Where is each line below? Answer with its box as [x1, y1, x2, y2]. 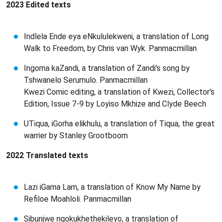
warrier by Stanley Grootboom [24, 131, 128, 140]
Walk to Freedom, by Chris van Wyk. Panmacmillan [24, 44, 197, 53]
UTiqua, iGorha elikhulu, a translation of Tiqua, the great [24, 119, 215, 128]
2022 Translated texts [6, 151, 88, 160]
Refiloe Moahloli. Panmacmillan [24, 194, 131, 204]
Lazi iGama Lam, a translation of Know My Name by [24, 182, 201, 192]
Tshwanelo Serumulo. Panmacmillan [24, 75, 148, 85]
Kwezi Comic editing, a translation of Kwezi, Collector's [24, 87, 215, 97]
